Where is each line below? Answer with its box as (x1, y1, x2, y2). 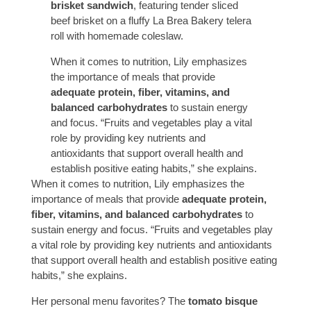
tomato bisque (187, 295, 258, 308)
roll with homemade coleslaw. (51, 30, 184, 42)
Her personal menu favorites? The (31, 295, 188, 308)
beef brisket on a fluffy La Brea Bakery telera (51, 15, 252, 27)
